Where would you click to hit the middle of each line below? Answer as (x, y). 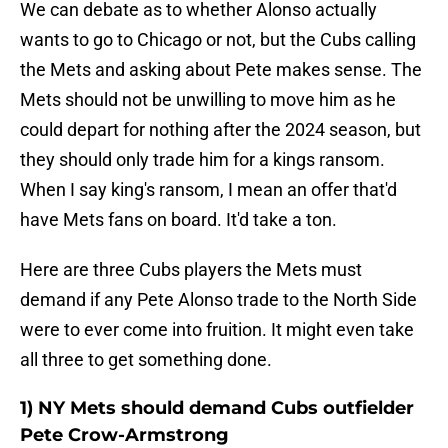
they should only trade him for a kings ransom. (202, 160)
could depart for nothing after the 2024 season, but (220, 130)
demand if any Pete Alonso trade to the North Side (218, 300)
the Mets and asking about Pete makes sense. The (221, 70)
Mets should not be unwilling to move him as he (208, 100)
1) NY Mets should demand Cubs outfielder (217, 408)
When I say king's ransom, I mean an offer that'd (208, 190)
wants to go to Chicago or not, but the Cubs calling (218, 40)
